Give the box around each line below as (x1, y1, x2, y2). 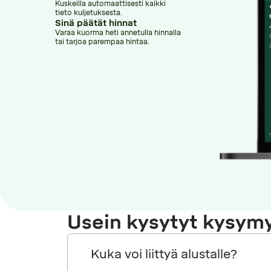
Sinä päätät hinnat (54, 17, 137, 28)
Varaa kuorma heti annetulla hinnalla (54, 28, 181, 37)
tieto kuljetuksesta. (54, 8, 122, 17)
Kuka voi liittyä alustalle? (90, 247, 237, 262)
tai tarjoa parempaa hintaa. (54, 37, 149, 46)
